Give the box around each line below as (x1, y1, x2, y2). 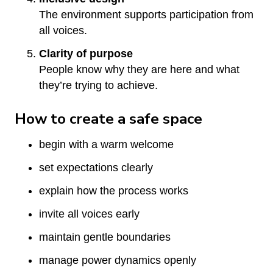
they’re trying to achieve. (39, 79, 158, 91)
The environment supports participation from (39, 8, 253, 21)
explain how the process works (39, 184, 188, 197)
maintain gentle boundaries (39, 230, 171, 243)
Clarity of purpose (39, 47, 133, 60)
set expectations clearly (39, 161, 153, 174)
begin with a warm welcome (39, 138, 174, 151)
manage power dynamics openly (39, 253, 196, 266)
